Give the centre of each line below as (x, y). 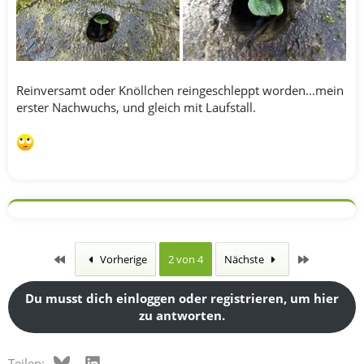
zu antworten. (182, 315)
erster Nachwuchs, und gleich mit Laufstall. (136, 107)
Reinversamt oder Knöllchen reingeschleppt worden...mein (180, 90)
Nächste (245, 259)
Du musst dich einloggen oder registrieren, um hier (182, 298)
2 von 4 (186, 259)
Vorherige (122, 259)
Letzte (325, 258)
